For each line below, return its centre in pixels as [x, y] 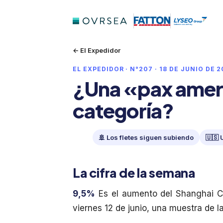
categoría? [123, 110]
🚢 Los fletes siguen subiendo [146, 137]
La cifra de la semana [134, 173]
